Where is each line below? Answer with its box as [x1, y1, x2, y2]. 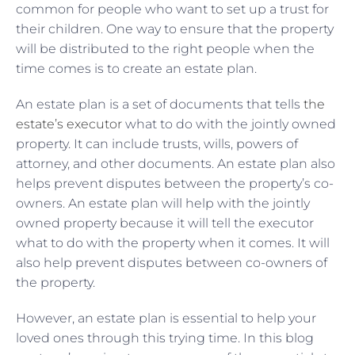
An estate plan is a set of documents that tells [16, 96, 303, 112]
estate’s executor [16, 116, 122, 132]
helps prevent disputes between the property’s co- [16, 175, 334, 191]
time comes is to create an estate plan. [16, 60, 257, 76]
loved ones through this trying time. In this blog [16, 330, 314, 345]
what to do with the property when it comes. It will [16, 235, 330, 250]
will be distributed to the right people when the [16, 40, 315, 56]
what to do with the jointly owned [122, 116, 336, 132]
